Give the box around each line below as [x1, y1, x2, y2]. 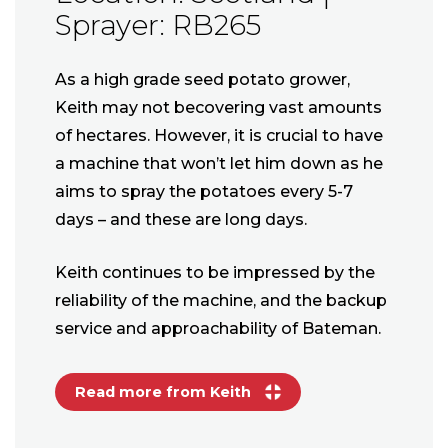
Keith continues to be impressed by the [55, 263, 375, 283]
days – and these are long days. [55, 210, 307, 230]
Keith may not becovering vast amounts [55, 98, 382, 118]
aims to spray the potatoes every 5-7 [55, 182, 353, 202]
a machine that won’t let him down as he [55, 154, 383, 174]
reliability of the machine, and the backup [55, 291, 387, 311]
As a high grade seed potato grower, [55, 70, 350, 90]
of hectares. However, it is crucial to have [55, 126, 383, 146]
